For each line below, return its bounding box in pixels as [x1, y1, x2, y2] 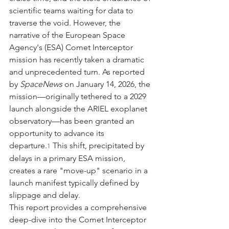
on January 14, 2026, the [62, 79, 152, 89]
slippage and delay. [9, 190, 80, 200]
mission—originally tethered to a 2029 [9, 91, 148, 101]
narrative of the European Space [9, 30, 127, 40]
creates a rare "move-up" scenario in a [9, 165, 150, 175]
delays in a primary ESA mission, [9, 153, 127, 163]
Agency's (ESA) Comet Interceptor [9, 42, 135, 52]
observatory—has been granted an [9, 116, 136, 126]
